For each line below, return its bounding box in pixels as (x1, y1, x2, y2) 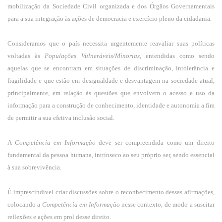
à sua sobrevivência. (7, 164, 61, 171)
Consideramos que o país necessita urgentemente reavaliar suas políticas (7, 40, 215, 47)
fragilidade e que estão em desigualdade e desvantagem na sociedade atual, (7, 77, 215, 84)
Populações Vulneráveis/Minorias (45, 52, 140, 59)
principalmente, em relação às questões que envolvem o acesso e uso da (7, 89, 215, 97)
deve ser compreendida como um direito (95, 139, 215, 146)
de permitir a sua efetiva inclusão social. (7, 114, 114, 121)
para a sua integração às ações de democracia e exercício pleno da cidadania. (7, 15, 212, 22)
